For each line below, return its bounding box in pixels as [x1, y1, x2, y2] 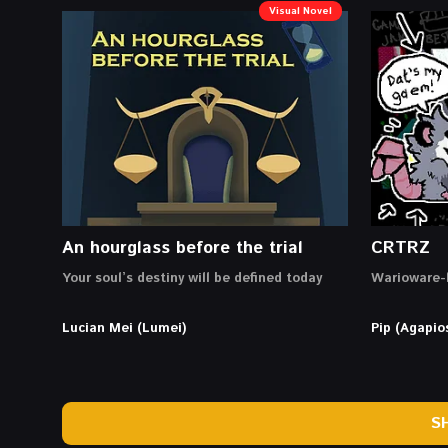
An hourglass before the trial [62, 235, 303, 260]
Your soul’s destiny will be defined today [62, 268, 322, 288]
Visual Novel [268, 3, 332, 18]
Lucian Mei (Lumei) [62, 318, 186, 338]
